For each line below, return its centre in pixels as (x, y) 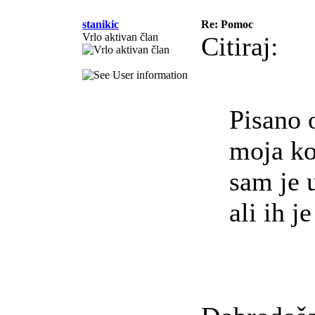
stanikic (101, 25)
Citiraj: (240, 47)
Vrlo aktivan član (120, 37)
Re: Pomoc (227, 25)
